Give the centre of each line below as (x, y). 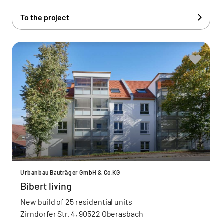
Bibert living (46, 186)
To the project (45, 17)
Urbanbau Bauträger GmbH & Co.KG (70, 172)
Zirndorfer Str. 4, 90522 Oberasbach (82, 213)
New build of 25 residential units (76, 201)
